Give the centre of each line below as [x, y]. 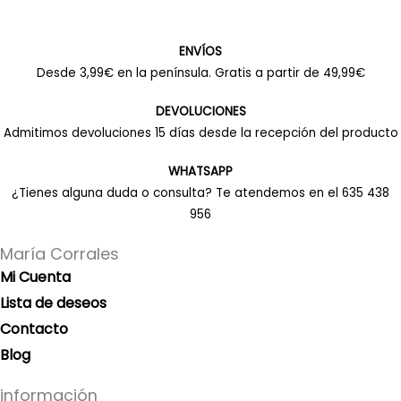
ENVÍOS [200, 52]
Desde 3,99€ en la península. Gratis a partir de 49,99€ [200, 73]
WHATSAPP [200, 172]
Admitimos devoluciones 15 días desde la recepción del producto [200, 133]
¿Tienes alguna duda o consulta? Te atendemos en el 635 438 [200, 193]
